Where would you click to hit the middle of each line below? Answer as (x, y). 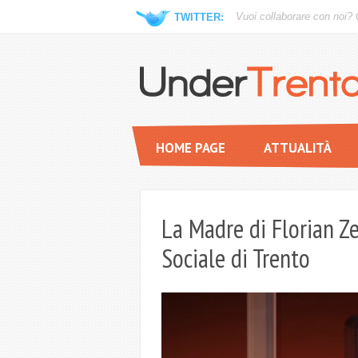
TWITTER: (199, 18)
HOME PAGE (190, 147)
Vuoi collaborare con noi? (295, 17)
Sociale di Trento (235, 258)
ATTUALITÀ (297, 147)
